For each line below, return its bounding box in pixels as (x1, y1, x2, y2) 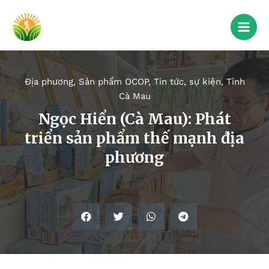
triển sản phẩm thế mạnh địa (25, 128, 244, 148)
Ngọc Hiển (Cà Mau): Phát (38, 109, 231, 129)
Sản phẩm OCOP (78, 76, 148, 88)
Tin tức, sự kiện (153, 76, 221, 88)
